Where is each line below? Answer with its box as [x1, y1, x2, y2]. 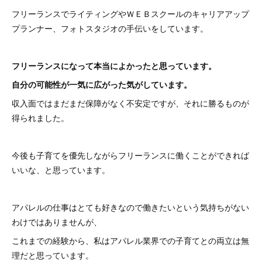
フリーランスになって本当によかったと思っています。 [12, 60, 216, 71]
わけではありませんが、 [12, 216, 102, 227]
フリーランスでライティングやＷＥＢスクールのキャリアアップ [12, 8, 249, 19]
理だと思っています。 [12, 249, 94, 261]
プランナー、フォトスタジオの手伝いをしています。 [12, 22, 208, 34]
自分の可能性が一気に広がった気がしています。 [12, 78, 192, 90]
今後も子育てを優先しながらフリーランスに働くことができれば [12, 149, 249, 161]
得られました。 [12, 112, 69, 123]
